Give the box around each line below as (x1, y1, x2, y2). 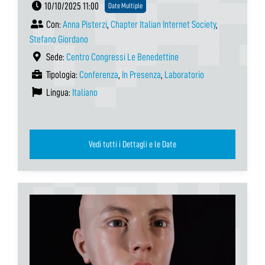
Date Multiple (108, 2, 143, 10)
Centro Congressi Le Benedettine (66, 52, 179, 63)
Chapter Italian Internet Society (111, 20, 216, 30)
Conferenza (79, 70, 118, 80)
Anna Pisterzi (63, 20, 107, 30)
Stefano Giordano (30, 34, 88, 45)
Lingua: (44, 88, 72, 98)
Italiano (72, 88, 98, 98)
